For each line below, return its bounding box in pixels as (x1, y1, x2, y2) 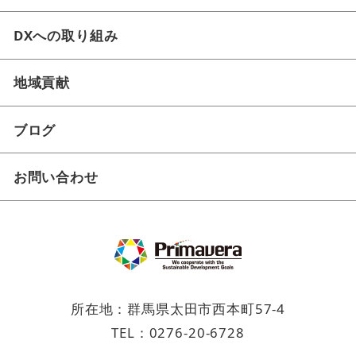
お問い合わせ (13, 168, 99, 187)
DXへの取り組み (13, 25, 118, 44)
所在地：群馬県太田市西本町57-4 (70, 299, 286, 318)
